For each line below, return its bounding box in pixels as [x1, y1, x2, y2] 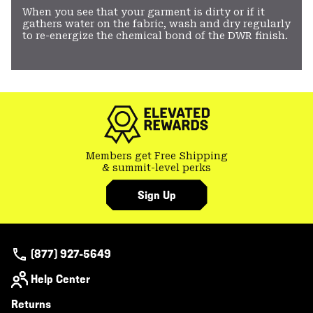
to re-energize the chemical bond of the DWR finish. [22, 30, 288, 42]
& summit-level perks [102, 162, 211, 174]
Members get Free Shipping [85, 150, 228, 162]
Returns [11, 298, 51, 312]
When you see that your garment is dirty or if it [22, 6, 265, 18]
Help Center [31, 272, 90, 286]
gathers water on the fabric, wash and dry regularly [22, 18, 291, 30]
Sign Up [137, 188, 176, 202]
